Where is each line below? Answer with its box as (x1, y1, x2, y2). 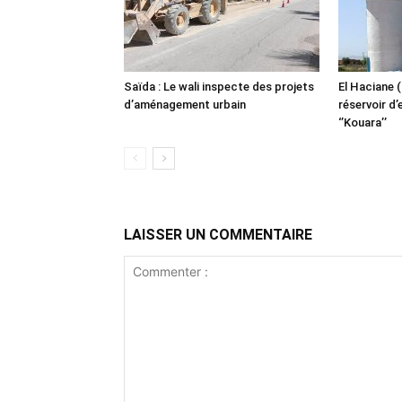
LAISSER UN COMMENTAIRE (124, 226, 312, 243)
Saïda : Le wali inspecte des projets (124, 80, 314, 93)
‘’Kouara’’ (338, 116, 387, 129)
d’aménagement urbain (124, 98, 246, 111)
